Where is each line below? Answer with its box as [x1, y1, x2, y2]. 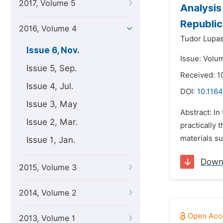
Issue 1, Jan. [26, 135, 76, 145]
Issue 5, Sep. [26, 63, 77, 73]
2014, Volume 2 [19, 188, 77, 198]
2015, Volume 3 [19, 163, 77, 172]
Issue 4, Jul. [26, 81, 74, 91]
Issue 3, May [26, 99, 77, 109]
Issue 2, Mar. [26, 117, 78, 127]
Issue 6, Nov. [26, 45, 80, 55]
